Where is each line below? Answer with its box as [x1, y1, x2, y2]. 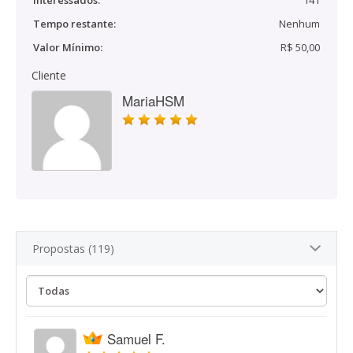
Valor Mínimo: [33, 40, 102, 54]
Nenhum [279, 17, 320, 31]
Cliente [32, 68, 66, 83]
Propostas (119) [32, 241, 114, 256]
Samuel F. [107, 329, 165, 348]
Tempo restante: [33, 17, 116, 31]
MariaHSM [122, 91, 184, 110]
